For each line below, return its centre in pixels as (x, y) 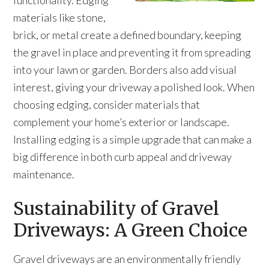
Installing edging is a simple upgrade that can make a (133, 139)
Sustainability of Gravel (116, 208)
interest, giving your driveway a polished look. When (134, 87)
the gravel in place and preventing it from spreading (132, 52)
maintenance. (44, 174)
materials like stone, (60, 17)
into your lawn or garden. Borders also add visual (125, 70)
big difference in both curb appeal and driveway (123, 157)
